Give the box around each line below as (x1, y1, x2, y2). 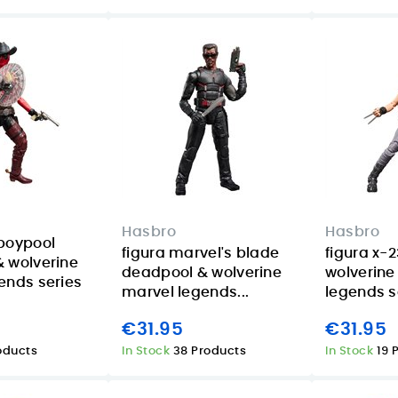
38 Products (172, 346, 246, 358)
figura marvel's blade (122, 245, 280, 260)
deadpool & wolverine (122, 265, 283, 280)
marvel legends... (122, 284, 250, 299)
